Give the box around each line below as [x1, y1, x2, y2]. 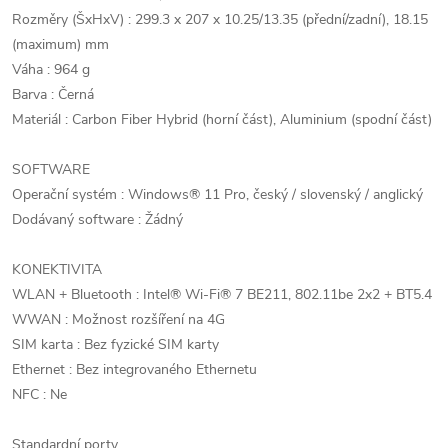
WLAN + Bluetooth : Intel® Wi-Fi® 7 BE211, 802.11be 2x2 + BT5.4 [12, 285, 432, 304]
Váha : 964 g [12, 60, 90, 79]
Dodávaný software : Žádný [12, 210, 183, 229]
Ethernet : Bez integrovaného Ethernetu [12, 360, 257, 379]
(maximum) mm [12, 35, 109, 54]
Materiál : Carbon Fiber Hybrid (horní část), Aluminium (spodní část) [12, 110, 432, 129]
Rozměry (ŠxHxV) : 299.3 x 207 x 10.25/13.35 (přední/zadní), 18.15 [12, 10, 428, 29]
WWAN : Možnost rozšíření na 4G [12, 310, 225, 329]
